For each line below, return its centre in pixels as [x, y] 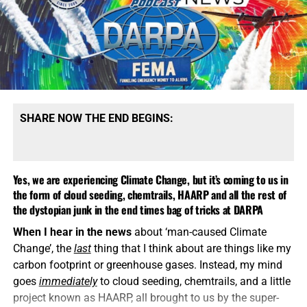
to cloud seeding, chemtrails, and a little [194, 281]
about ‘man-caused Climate [199, 232]
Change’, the [43, 248]
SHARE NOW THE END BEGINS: [96, 118]
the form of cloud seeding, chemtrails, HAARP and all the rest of [150, 194]
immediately [68, 281]
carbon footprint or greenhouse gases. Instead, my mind [147, 265]
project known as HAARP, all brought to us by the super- [146, 297]
